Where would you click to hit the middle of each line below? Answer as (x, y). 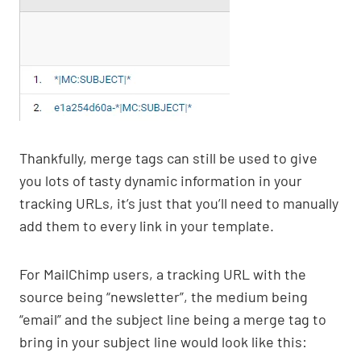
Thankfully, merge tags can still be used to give (168, 158)
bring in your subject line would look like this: (163, 342)
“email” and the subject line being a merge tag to (173, 320)
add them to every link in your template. (147, 226)
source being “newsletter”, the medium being (164, 297)
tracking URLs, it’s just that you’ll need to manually (179, 203)
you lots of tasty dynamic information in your (161, 181)
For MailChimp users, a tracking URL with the (163, 274)
